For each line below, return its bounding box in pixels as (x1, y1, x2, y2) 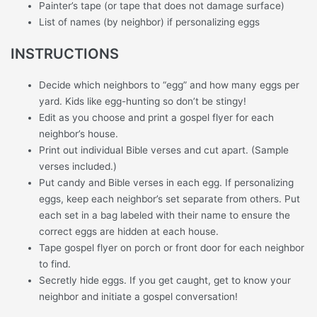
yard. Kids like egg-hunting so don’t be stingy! (39, 95, 247, 107)
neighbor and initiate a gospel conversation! (39, 290, 238, 302)
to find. (39, 258, 71, 270)
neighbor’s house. (39, 127, 119, 139)
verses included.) (39, 160, 123, 172)
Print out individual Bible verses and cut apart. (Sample (39, 144, 289, 156)
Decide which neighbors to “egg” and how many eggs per (39, 79, 300, 91)
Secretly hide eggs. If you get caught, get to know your (39, 274, 292, 286)
